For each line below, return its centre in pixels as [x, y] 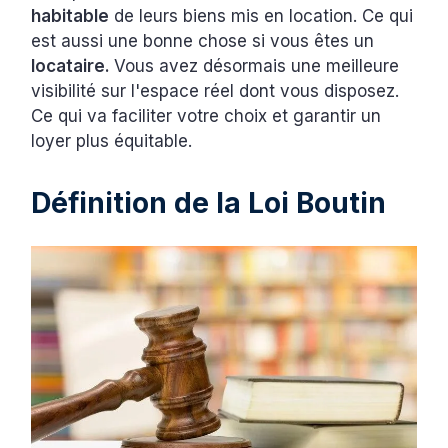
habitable [70, 16]
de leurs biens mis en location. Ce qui [261, 16]
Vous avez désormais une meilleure [257, 66]
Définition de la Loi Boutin [212, 203]
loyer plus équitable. [112, 141]
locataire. [73, 66]
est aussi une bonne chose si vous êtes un [203, 41]
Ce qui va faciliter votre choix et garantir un [206, 116]
